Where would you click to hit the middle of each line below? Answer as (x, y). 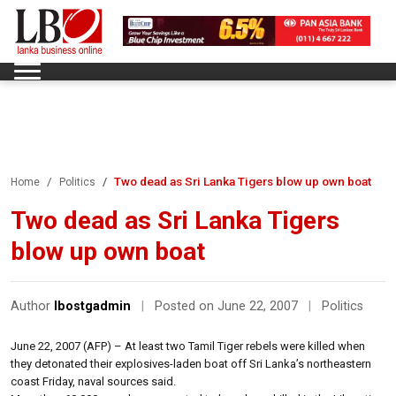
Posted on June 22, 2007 (228, 306)
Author (32, 306)
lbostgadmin (92, 306)
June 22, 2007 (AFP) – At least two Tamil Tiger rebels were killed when (188, 346)
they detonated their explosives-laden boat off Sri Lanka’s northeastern (191, 363)
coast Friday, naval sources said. (93, 381)
